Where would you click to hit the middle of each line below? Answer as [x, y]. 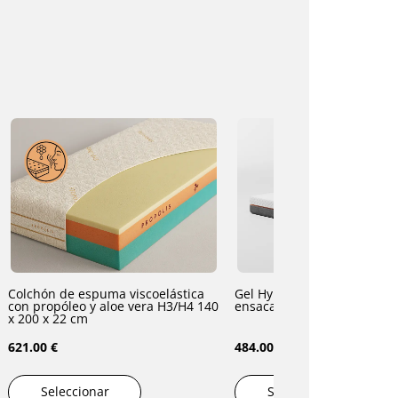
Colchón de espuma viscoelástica [106, 293]
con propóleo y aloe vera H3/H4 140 [83, 306]
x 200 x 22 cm [79, 318]
